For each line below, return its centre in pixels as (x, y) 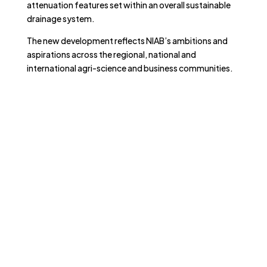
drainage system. (60, 18)
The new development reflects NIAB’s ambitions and (127, 41)
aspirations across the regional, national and (111, 54)
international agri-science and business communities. (130, 68)
